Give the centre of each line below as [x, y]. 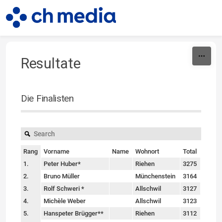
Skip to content [111, 9]
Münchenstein [155, 176]
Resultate [51, 63]
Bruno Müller [62, 176]
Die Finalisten [47, 98]
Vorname [56, 151]
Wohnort [147, 151]
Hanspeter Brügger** [74, 213]
